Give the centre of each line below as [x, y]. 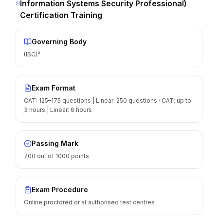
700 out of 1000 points [56, 156]
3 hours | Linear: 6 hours [58, 110]
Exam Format [54, 88]
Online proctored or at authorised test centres [89, 202]
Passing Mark [55, 143]
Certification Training [61, 15]
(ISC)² [32, 54]
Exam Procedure [60, 190]
